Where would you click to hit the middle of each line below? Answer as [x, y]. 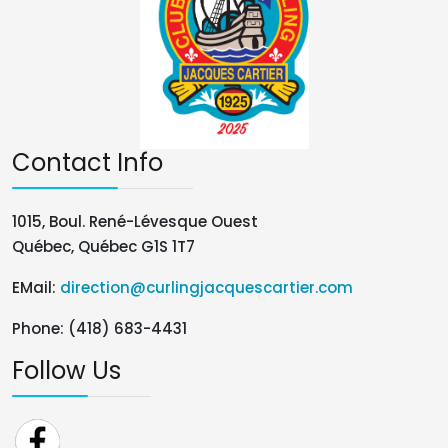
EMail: [36, 287]
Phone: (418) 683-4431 [99, 328]
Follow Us [66, 370]
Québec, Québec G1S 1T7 [103, 246]
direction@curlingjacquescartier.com [206, 287]
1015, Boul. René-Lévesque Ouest [135, 221]
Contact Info [87, 162]
